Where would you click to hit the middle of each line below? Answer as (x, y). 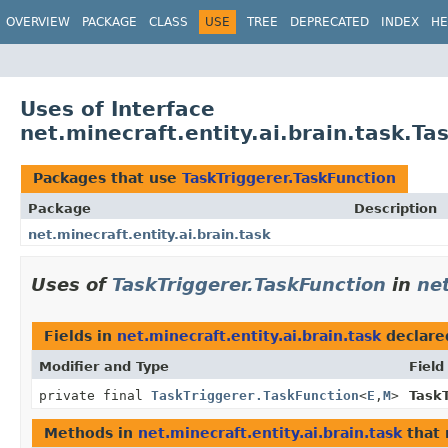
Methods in (91, 432)
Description (395, 208)
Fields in (80, 335)
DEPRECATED (329, 22)
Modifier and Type (104, 366)
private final (95, 395)
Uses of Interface (117, 108)
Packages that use (107, 177)
